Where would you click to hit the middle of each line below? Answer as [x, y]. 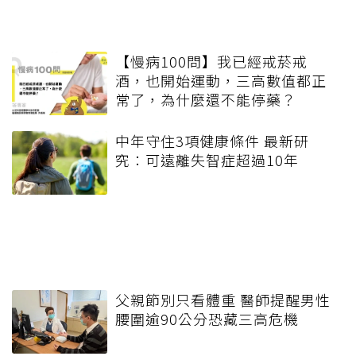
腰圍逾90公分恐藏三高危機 [207, 318]
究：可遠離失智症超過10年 [207, 159]
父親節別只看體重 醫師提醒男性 [223, 299]
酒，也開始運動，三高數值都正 [221, 80]
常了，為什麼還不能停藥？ [206, 99]
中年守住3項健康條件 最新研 [212, 140]
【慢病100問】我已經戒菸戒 [211, 61]
